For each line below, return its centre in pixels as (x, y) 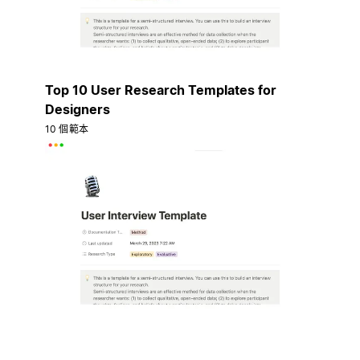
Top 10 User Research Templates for (161, 90)
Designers (78, 109)
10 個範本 (67, 129)
